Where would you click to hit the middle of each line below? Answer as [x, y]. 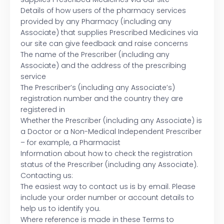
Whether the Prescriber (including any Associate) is [111, 121]
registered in [43, 110]
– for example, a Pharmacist [70, 143]
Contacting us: [47, 176]
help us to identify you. [60, 209]
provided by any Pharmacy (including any [96, 22]
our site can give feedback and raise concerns [104, 44]
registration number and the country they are [102, 99]
